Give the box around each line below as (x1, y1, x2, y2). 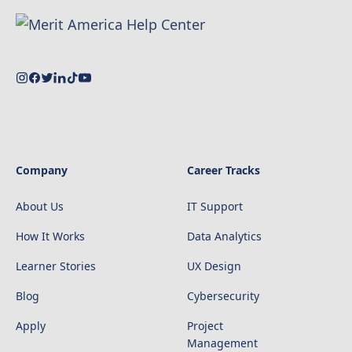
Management (187, 335, 258, 350)
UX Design (187, 258, 241, 273)
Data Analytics (187, 229, 262, 244)
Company (16, 163, 68, 178)
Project (187, 318, 223, 333)
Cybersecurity (187, 288, 259, 303)
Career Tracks (187, 163, 260, 178)
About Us (16, 199, 64, 214)
